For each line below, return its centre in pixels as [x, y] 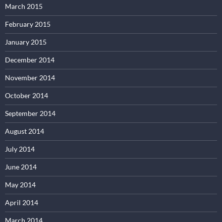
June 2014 [21, 166]
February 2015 [28, 24]
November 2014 [30, 77]
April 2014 [22, 202]
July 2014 [20, 149]
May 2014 [20, 184]
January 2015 [26, 42]
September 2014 [30, 113]
